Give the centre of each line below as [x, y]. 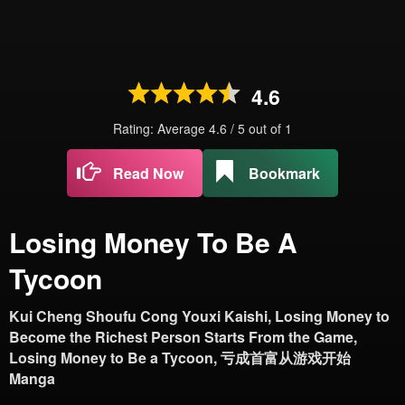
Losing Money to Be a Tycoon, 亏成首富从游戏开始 [180, 358]
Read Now [148, 173]
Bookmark [284, 173]
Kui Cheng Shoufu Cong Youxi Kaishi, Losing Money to [199, 316]
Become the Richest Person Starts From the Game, [183, 337]
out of [267, 128]
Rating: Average [161, 128]
